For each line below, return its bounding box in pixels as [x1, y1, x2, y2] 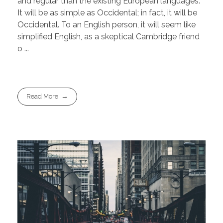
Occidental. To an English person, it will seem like [17, 19, 196, 29]
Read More [26, 93, 59, 101]
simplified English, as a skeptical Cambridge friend [17, 31, 200, 41]
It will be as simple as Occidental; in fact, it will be [17, 7, 197, 17]
